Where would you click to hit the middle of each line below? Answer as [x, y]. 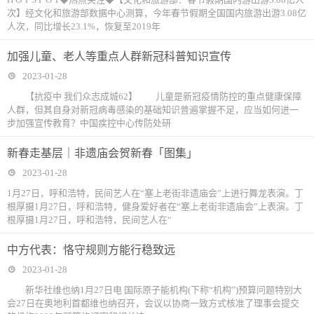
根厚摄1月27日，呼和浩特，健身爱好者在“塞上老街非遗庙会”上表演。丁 [155, 206]
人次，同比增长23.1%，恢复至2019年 [84, 26]
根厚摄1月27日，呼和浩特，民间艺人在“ [89, 220]
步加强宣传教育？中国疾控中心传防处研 [89, 123]
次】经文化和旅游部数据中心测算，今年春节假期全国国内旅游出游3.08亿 [157, 13]
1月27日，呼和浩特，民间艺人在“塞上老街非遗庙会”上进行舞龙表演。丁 [155, 193]
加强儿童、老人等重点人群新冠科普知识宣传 [119, 56]
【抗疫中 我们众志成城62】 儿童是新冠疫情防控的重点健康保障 [154, 96]
